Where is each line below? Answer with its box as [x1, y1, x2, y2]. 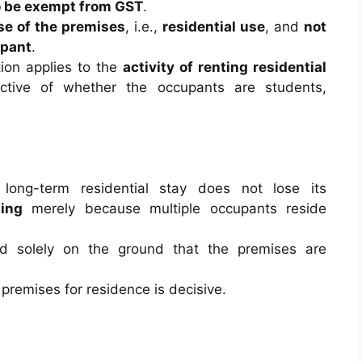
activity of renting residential [123, 58, 326, 75]
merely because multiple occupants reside [22, 200, 327, 217]
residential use [162, 18, 265, 35]
